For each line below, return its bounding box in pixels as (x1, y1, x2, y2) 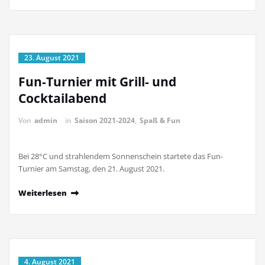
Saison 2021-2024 (75, 115, 135, 126)
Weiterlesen (18, 188, 67, 199)
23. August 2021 (24, 53, 79, 63)
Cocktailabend (18, 90, 106, 107)
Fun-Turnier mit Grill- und (18, 73, 176, 91)
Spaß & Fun (140, 115, 180, 126)
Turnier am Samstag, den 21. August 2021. (18, 163, 164, 174)
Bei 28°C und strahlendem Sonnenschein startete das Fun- (18, 151, 223, 162)
